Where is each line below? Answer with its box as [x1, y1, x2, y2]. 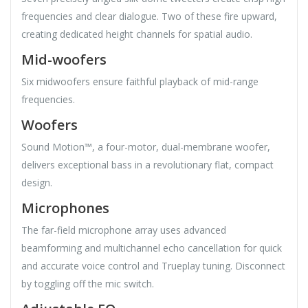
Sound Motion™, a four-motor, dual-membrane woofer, [21, 140, 270, 154]
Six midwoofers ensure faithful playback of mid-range [21, 75, 258, 89]
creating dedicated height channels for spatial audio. [21, 27, 252, 41]
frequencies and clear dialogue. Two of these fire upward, [21, 10, 277, 23]
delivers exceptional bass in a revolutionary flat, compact [21, 158, 274, 172]
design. [21, 176, 52, 190]
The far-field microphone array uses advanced [21, 223, 226, 237]
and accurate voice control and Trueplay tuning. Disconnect [21, 259, 285, 273]
